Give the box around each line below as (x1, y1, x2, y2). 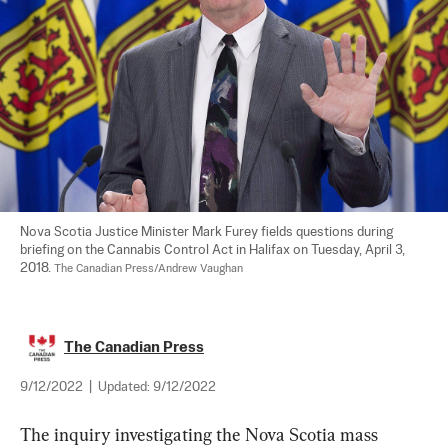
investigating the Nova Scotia (111, 423, 340, 445)
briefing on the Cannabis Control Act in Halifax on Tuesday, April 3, (20, 243, 408, 257)
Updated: (98, 380, 153, 394)
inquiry (54, 423, 111, 445)
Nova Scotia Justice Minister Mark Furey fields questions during (20, 225, 396, 239)
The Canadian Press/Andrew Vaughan (54, 262, 243, 275)
